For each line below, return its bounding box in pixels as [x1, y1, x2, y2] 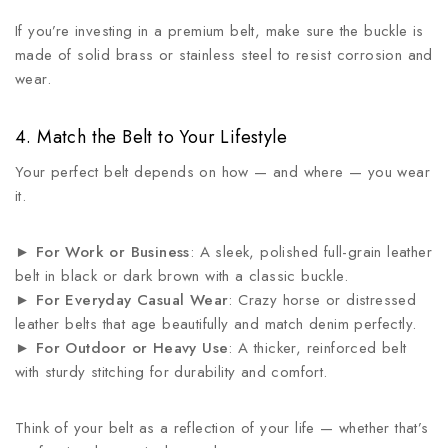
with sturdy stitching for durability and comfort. [15, 361, 328, 383]
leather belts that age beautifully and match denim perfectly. [15, 313, 417, 335]
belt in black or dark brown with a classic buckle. [15, 265, 348, 287]
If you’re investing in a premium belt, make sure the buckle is [15, 20, 424, 42]
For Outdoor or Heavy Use [35, 337, 229, 359]
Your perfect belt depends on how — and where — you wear [15, 161, 430, 183]
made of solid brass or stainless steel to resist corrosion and [15, 44, 433, 66]
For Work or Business [35, 241, 190, 263]
